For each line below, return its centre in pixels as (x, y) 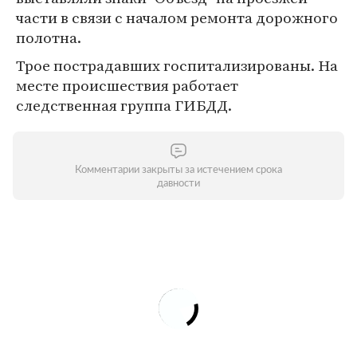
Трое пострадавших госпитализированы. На (177, 65)
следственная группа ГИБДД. (124, 105)
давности (178, 184)
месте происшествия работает (127, 85)
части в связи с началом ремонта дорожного (177, 18)
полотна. (49, 37)
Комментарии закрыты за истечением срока (178, 170)
